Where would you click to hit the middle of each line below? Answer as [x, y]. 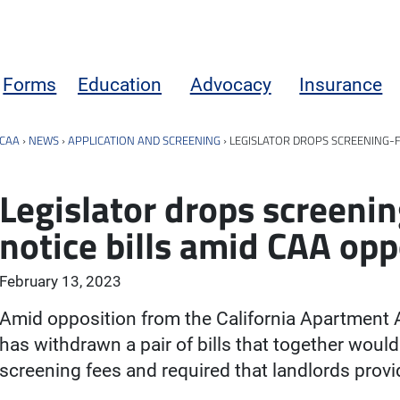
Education [120, 84]
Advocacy [230, 84]
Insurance [341, 84]
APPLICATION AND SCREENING [144, 140]
